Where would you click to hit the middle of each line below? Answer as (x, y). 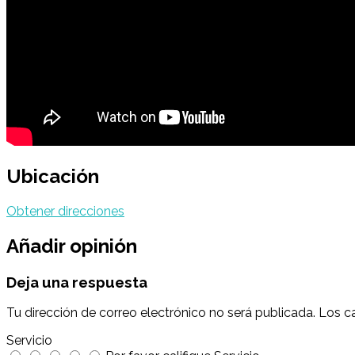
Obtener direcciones (65, 211)
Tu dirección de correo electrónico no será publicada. (161, 313)
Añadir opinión (72, 246)
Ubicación (53, 177)
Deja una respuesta (77, 282)
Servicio (29, 341)
